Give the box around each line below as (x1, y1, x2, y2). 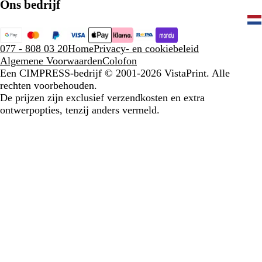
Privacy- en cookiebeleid (94, 43, 199, 55)
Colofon (102, 55, 137, 67)
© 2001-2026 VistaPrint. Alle (105, 67, 230, 80)
